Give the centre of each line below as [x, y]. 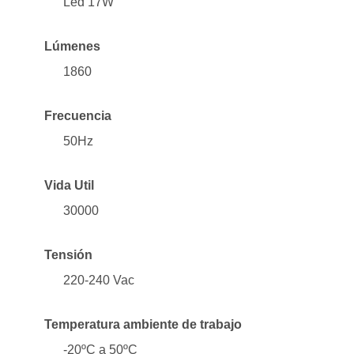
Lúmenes [72, 46]
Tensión [68, 254]
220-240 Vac [99, 280]
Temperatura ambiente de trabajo [143, 324]
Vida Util [69, 185]
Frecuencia [78, 115]
